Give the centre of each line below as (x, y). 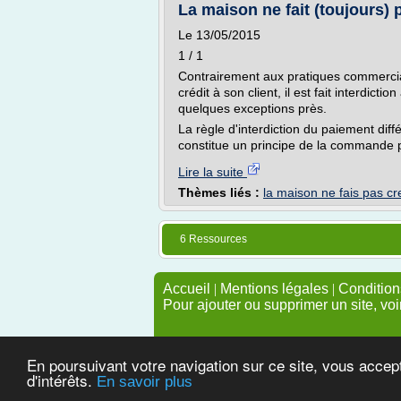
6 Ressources (213, 239)
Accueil (187, 289)
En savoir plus (145, 382)
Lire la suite (213, 172)
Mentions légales (274, 289)
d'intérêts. (62, 380)
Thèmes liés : (221, 192)
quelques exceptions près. (252, 108)
